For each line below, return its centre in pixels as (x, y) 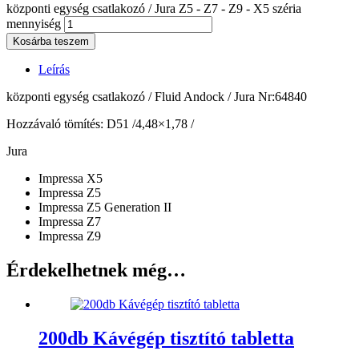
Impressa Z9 (70, 236)
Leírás (54, 69)
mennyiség (34, 23)
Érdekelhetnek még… (96, 270)
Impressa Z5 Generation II (105, 207)
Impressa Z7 (70, 221)
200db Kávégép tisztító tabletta (166, 338)
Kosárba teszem (51, 41)
